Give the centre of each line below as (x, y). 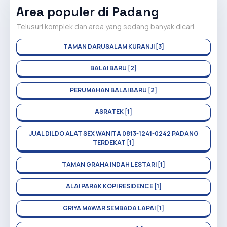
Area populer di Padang (88, 12)
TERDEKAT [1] (113, 143)
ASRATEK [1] (113, 112)
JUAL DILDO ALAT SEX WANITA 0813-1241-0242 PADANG (113, 134)
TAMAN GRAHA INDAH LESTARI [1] (113, 164)
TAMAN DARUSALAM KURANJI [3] (113, 46)
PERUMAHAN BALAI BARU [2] (113, 90)
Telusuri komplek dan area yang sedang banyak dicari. (106, 27)
